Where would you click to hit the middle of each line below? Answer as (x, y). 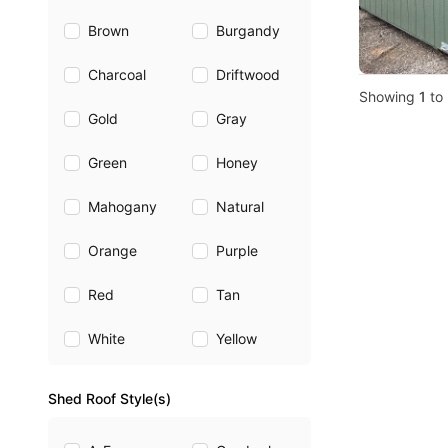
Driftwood (247, 74)
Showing (387, 96)
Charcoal (117, 74)
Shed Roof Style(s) (109, 398)
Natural (239, 206)
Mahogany (122, 206)
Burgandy (247, 30)
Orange (112, 250)
